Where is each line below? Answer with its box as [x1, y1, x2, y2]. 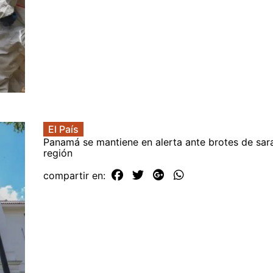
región [43, 147, 73, 160]
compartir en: [43, 169, 108, 182]
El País [48, 123, 79, 136]
